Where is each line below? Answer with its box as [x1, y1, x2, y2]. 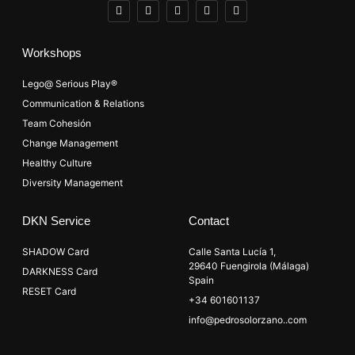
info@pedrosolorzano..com [189, 313, 307, 326]
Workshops [22, 45, 82, 59]
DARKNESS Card [22, 265, 97, 277]
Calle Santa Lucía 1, [189, 245, 276, 258]
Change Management [22, 136, 118, 149]
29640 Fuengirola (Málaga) [189, 259, 309, 272]
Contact [189, 213, 229, 227]
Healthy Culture [22, 156, 92, 169]
